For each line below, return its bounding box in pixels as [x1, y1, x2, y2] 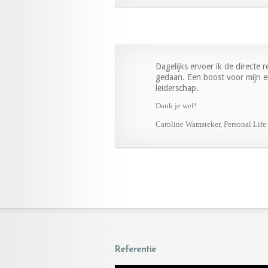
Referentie [115, 245, 156, 254]
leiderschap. [156, 83, 199, 93]
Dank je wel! [156, 100, 196, 110]
